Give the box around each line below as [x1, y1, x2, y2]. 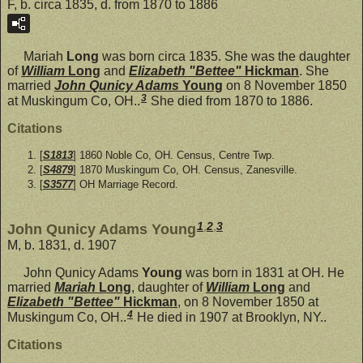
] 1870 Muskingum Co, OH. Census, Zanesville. [73, 164, 297, 177]
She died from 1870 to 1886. [147, 93, 313, 108]
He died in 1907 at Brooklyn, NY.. [134, 310, 327, 324]
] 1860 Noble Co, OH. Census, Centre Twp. [73, 148, 275, 161]
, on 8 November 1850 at [177, 294, 318, 309]
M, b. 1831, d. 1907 [7, 237, 117, 252]
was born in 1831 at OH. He [182, 265, 344, 280]
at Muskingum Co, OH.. [7, 93, 140, 108]
